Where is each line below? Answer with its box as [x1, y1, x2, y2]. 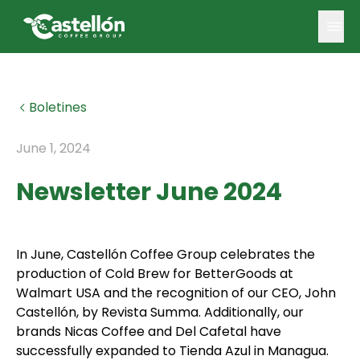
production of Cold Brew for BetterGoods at [16, 264, 293, 284]
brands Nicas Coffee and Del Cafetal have [16, 322, 281, 342]
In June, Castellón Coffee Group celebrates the [16, 245, 315, 264]
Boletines [29, 98, 87, 117]
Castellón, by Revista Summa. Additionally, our [16, 303, 304, 322]
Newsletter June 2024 [16, 175, 282, 210]
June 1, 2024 [16, 139, 91, 158]
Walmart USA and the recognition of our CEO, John [16, 284, 336, 303]
